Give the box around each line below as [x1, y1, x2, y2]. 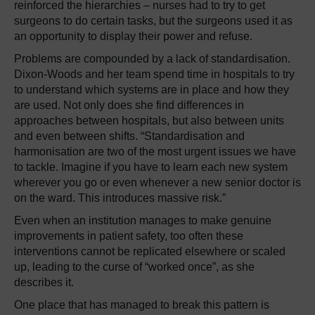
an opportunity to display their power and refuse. [14, 30, 252, 43]
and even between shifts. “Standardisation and [14, 130, 245, 143]
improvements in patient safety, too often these [14, 230, 243, 243]
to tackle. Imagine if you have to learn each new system [14, 161, 288, 174]
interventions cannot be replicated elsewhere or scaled [14, 245, 285, 258]
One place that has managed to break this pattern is [14, 299, 269, 311]
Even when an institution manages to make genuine [14, 214, 271, 227]
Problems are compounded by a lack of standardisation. [14, 53, 290, 65]
